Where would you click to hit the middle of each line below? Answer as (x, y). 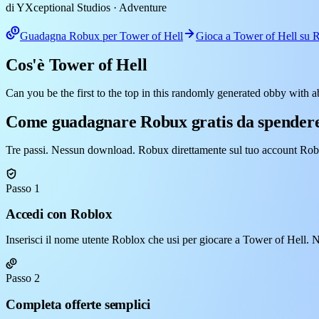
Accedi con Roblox (59, 214)
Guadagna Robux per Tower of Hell (101, 36)
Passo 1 (23, 188)
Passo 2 (23, 278)
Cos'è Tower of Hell (77, 64)
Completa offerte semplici (78, 304)
